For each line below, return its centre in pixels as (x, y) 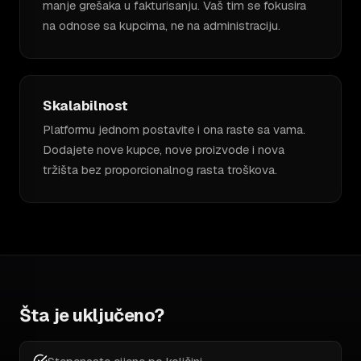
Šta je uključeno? (92, 315)
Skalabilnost (85, 105)
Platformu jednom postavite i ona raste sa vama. (174, 129)
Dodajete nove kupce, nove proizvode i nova (164, 149)
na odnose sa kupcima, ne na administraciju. (162, 25)
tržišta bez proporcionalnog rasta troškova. (160, 169)
